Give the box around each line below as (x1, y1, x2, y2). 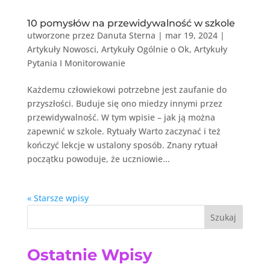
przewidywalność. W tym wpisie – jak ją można (27, 111, 215, 123)
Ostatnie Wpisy (27, 245, 152, 265)
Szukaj (210, 211, 237, 223)
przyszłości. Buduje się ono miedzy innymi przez (27, 98, 222, 109)
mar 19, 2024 (165, 30, 218, 41)
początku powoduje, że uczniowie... (27, 153, 170, 165)
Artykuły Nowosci (27, 43, 96, 55)
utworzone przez (27, 30, 97, 41)
